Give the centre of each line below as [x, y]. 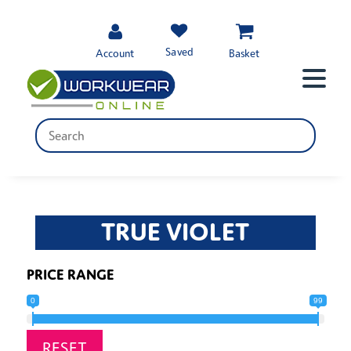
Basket [244, 53]
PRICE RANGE [70, 273]
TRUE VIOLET [175, 231]
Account [115, 53]
